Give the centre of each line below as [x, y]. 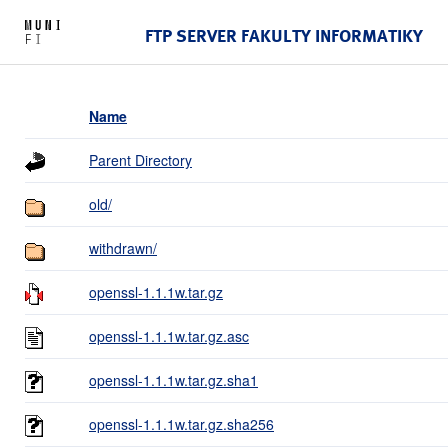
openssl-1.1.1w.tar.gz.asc [169, 335]
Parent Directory [140, 159]
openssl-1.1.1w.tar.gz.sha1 [173, 379]
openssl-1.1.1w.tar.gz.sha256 [181, 423]
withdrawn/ [123, 247]
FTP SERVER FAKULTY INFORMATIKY [284, 35]
